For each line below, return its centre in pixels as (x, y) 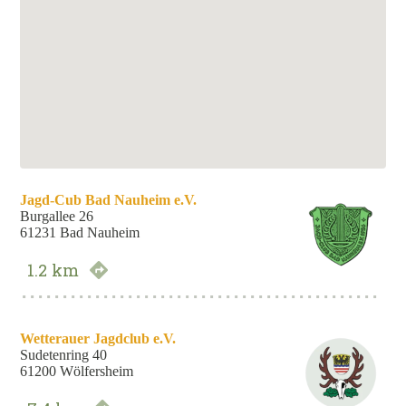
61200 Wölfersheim (77, 372)
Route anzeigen (146, 271)
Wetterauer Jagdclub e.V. (98, 339)
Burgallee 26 (57, 217)
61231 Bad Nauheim (80, 233)
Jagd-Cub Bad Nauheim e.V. (109, 200)
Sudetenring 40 (64, 355)
